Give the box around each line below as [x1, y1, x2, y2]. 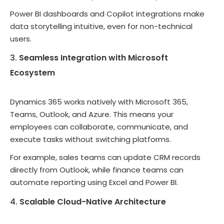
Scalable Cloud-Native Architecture [19, 195, 166, 207]
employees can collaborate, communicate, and [10, 121, 188, 132]
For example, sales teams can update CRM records [10, 152, 200, 163]
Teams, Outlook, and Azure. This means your [10, 109, 173, 120]
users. [10, 33, 31, 44]
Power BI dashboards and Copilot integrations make [10, 8, 204, 19]
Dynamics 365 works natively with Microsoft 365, [10, 96, 188, 107]
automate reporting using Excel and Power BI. [10, 177, 178, 188]
